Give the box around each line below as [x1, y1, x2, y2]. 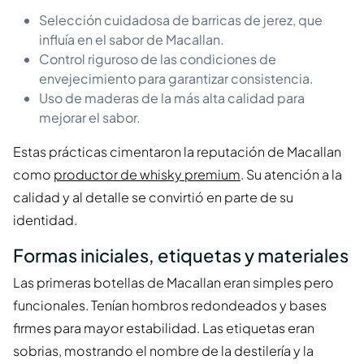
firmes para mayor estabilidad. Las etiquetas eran [13, 318, 314, 336]
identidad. [13, 211, 77, 229]
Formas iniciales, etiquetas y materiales [13, 244, 349, 267]
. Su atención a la [240, 166, 342, 184]
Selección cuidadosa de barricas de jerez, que [39, 11, 323, 29]
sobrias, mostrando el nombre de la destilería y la [13, 341, 314, 359]
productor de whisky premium [54, 166, 240, 184]
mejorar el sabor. [39, 109, 141, 127]
